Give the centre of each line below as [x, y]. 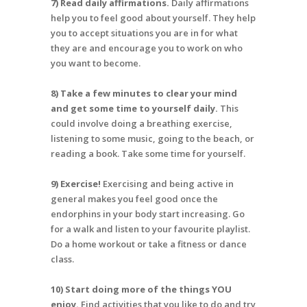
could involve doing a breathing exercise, [142, 124]
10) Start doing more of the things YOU [141, 290]
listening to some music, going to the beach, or [152, 139]
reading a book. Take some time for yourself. [149, 154]
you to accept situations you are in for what [144, 33]
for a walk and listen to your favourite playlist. [150, 229]
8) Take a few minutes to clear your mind [144, 94]
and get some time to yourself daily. [134, 109]
